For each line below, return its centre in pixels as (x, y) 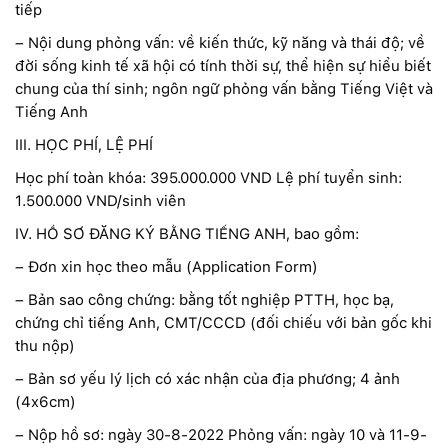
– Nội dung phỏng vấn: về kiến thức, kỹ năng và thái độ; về (220, 42)
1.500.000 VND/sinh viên (100, 200)
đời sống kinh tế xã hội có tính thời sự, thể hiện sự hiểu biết (223, 65)
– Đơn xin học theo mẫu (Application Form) (166, 266)
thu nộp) (45, 345)
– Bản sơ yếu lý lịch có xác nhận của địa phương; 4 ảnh (207, 378)
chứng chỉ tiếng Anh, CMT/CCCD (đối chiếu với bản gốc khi (223, 322)
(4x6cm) (45, 401)
